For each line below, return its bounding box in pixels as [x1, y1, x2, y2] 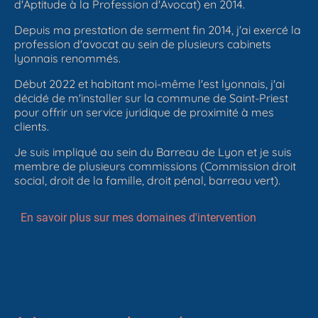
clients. [14, 119, 49, 133]
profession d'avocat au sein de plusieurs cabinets [14, 36, 271, 51]
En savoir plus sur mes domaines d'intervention [21, 210, 256, 224]
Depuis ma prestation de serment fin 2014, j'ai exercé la [14, 22, 301, 37]
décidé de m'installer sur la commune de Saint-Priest [14, 90, 288, 105]
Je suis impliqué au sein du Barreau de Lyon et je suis [14, 144, 292, 159]
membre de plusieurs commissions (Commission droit [14, 158, 296, 173]
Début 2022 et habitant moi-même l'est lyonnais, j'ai [14, 76, 285, 91]
